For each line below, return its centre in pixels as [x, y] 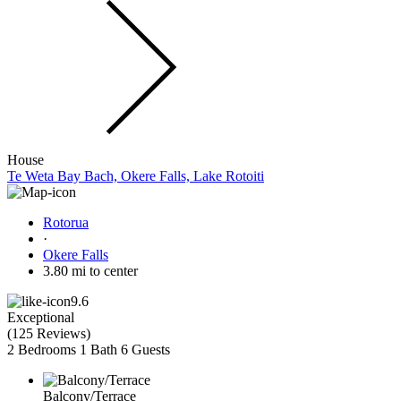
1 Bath [98, 350]
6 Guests [145, 350]
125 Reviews [49, 334]
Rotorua [66, 223]
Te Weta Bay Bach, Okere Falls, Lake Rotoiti [136, 176]
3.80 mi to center [90, 271]
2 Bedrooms [42, 350]
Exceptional [41, 318]
